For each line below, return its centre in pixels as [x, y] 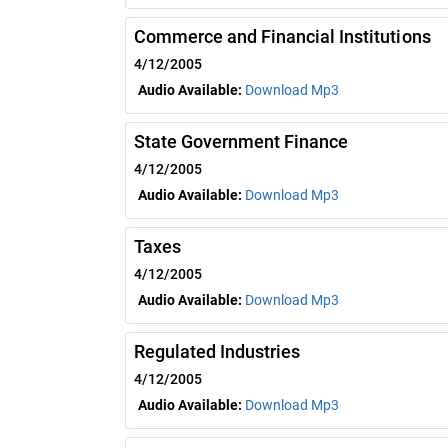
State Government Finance [241, 141]
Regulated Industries [217, 351]
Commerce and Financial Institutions [282, 36]
